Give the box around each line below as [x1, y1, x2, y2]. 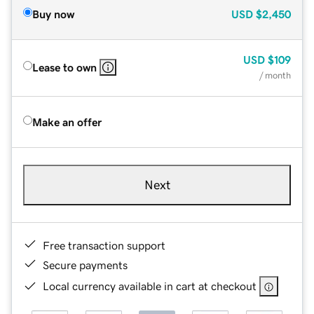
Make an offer [32, 116, 102, 128]
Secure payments [43, 259, 128, 271]
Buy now [32, 8, 74, 20]
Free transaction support [43, 239, 165, 251]
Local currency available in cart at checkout [43, 280, 257, 292]
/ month [259, 70, 291, 80]
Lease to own [32, 61, 97, 73]
